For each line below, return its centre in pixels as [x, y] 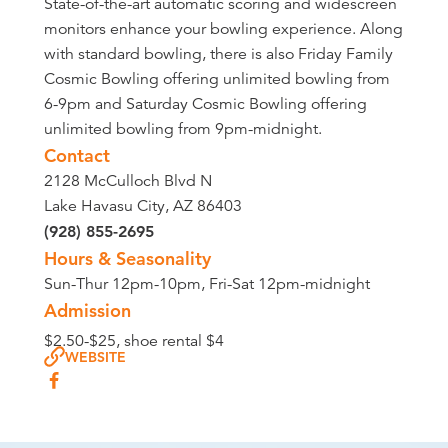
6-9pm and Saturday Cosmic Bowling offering [205, 104]
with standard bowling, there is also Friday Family [218, 54]
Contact [76, 155]
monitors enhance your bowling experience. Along [223, 29]
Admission [87, 310]
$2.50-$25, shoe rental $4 [133, 341]
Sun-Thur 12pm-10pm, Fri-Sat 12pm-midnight [206, 284]
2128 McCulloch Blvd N [127, 181]
